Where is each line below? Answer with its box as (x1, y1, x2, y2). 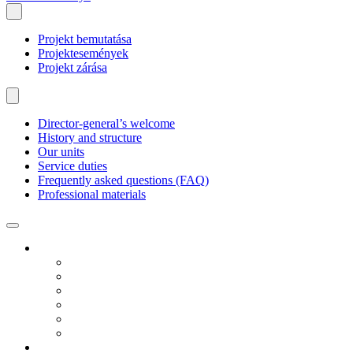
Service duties (38, 159, 107, 173)
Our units (38, 145, 84, 158)
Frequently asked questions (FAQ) (38, 173, 209, 187)
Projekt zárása (38, 61, 107, 74)
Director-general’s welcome (38, 117, 175, 130)
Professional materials (38, 188, 146, 201)
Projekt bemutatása (38, 32, 132, 46)
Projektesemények (38, 46, 128, 60)
